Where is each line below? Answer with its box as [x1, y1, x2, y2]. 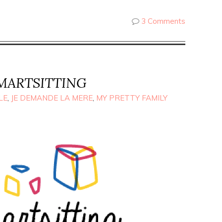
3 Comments [141, 16, 185, 26]
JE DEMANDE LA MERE [11, 93, 93, 103]
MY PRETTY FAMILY [96, 93, 167, 103]
